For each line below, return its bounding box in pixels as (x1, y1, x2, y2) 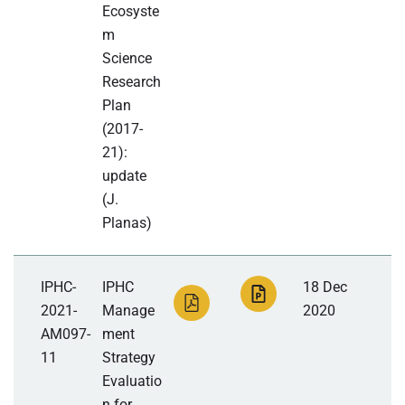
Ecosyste (102, 3, 160, 21)
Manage (102, 302, 155, 320)
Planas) (102, 214, 153, 232)
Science (102, 50, 153, 68)
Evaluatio (102, 372, 163, 391)
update (102, 167, 147, 185)
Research (102, 73, 162, 91)
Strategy (102, 349, 156, 367)
